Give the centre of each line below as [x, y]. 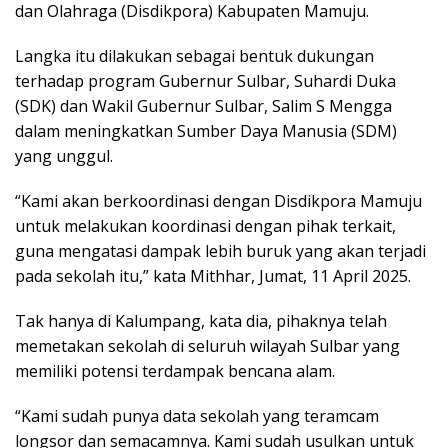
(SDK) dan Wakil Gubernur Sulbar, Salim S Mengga [203, 106]
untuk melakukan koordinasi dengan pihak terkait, [205, 226]
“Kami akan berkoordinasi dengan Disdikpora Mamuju [218, 201]
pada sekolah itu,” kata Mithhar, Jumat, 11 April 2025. [213, 276]
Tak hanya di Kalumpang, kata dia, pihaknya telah [201, 321]
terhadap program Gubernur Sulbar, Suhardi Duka [205, 81]
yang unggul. [64, 156]
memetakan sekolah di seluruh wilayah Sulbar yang [207, 346]
